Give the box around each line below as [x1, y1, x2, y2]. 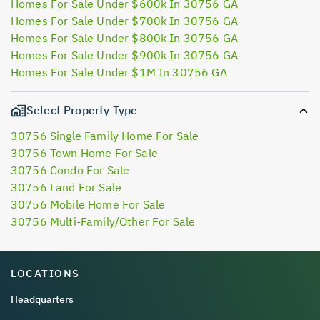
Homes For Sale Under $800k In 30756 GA [11, 31, 239, 46]
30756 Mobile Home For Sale [11, 196, 166, 211]
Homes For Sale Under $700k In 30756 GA [11, 14, 239, 29]
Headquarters [11, 292, 74, 306]
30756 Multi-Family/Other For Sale [11, 214, 196, 229]
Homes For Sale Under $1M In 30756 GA [11, 65, 227, 80]
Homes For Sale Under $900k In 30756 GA [11, 48, 239, 63]
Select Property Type [26, 103, 138, 118]
